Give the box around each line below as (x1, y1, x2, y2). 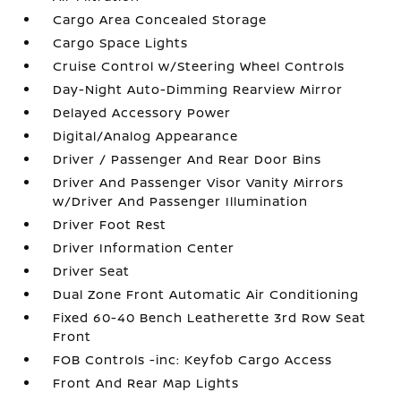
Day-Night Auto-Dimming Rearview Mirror (53, 81, 344, 98)
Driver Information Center (53, 239, 235, 256)
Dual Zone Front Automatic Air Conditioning (53, 286, 360, 303)
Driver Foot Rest (53, 216, 167, 233)
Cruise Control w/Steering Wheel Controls (53, 57, 346, 74)
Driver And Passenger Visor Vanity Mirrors (53, 174, 345, 191)
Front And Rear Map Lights (53, 374, 240, 391)
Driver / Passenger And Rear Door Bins (53, 150, 322, 167)
